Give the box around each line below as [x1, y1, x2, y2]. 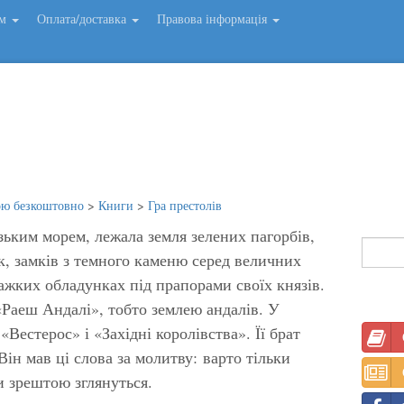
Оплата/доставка [37, 10, 130, 27]
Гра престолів [148, 196, 222, 214]
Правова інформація [157, 10, 271, 27]
